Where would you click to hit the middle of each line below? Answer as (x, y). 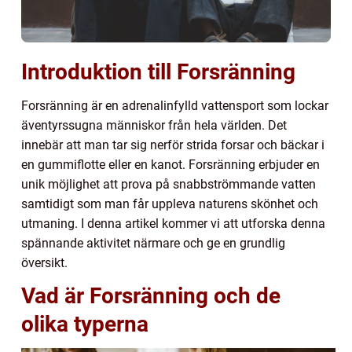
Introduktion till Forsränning (158, 71)
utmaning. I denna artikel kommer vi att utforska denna (173, 223)
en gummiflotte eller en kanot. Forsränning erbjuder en (170, 164)
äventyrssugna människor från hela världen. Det (154, 125)
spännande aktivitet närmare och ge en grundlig (153, 243)
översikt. (44, 262)
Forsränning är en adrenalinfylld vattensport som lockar (175, 105)
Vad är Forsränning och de (151, 295)
